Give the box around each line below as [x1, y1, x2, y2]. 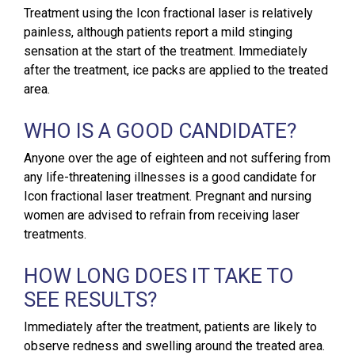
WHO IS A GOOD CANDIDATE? [24, 119, 296, 143]
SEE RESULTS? [24, 288, 157, 312]
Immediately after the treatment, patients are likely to [24, 319, 317, 335]
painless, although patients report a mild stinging [24, 25, 292, 40]
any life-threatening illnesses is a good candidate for [24, 170, 316, 185]
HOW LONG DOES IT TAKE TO [24, 264, 294, 288]
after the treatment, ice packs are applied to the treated [24, 63, 328, 78]
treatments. [24, 227, 86, 242]
